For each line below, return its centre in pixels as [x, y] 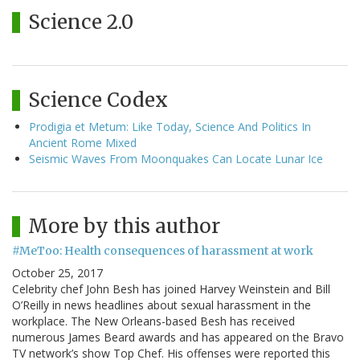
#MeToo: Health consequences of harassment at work [163, 251]
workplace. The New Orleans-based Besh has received [153, 321]
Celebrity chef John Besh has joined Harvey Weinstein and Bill [171, 289]
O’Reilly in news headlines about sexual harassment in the [162, 305]
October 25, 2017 [57, 273]
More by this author [124, 227]
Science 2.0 [81, 22]
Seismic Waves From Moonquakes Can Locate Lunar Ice [176, 159]
